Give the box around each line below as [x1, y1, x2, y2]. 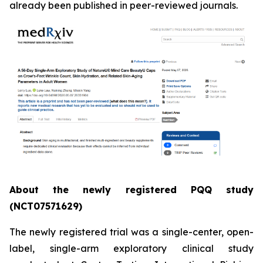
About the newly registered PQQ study [9, 183, 254, 195]
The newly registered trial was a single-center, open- [9, 225, 254, 238]
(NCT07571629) [9, 200, 82, 212]
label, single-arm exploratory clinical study [9, 242, 254, 254]
